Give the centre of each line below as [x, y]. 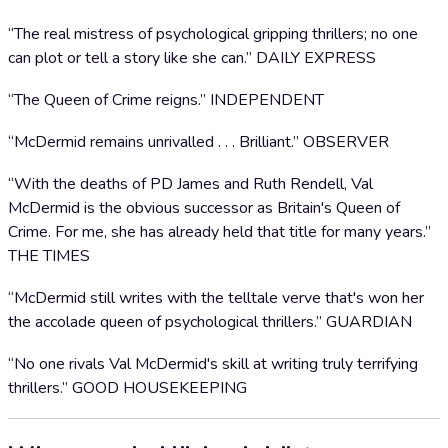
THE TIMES [49, 256]
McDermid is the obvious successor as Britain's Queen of [204, 208]
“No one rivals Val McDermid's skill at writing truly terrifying [213, 364]
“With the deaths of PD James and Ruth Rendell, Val [190, 184]
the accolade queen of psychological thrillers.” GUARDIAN [210, 322]
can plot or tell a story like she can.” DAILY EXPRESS [192, 58]
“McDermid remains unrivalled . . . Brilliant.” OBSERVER [198, 142]
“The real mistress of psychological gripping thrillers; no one [213, 34]
